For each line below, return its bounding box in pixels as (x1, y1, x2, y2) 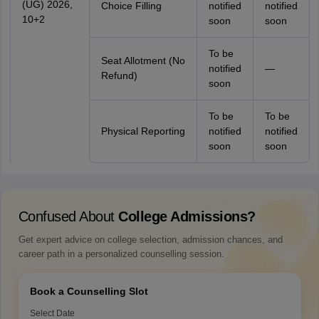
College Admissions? (118, 209, 256, 224)
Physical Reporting (100, 125, 185, 137)
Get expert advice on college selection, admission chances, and (18, 234, 283, 245)
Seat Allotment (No (100, 55, 185, 66)
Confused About (18, 209, 118, 224)
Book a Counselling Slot (29, 286, 148, 297)
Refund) (100, 70, 137, 81)
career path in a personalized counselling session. (18, 249, 224, 259)
